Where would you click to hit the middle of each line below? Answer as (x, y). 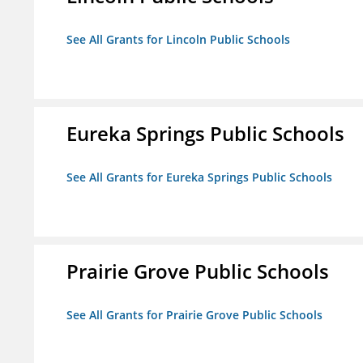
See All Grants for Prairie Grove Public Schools (194, 315)
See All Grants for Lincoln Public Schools (178, 40)
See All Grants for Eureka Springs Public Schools (199, 177)
